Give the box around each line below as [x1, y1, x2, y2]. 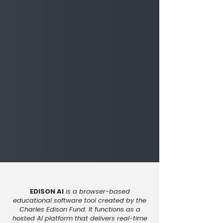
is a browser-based [65, 187, 130, 196]
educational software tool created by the [13, 196, 146, 205]
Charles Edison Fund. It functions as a [19, 205, 140, 214]
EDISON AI [29, 187, 64, 196]
